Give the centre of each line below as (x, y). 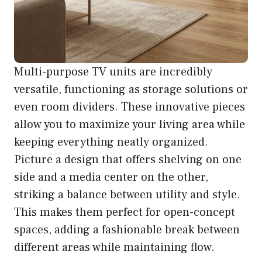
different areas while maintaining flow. (114, 248)
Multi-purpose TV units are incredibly (113, 72)
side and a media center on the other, (111, 177)
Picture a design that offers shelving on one (128, 160)
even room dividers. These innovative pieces (130, 107)
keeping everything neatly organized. (111, 142)
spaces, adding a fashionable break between (127, 230)
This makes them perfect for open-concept (125, 213)
